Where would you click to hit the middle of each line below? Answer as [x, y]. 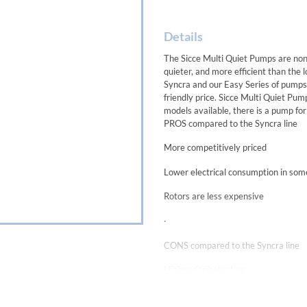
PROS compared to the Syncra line [231, 123]
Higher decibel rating [205, 270]
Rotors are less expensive [214, 196]
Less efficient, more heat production [234, 294]
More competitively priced [215, 148]
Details [183, 36]
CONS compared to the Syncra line [232, 245]
